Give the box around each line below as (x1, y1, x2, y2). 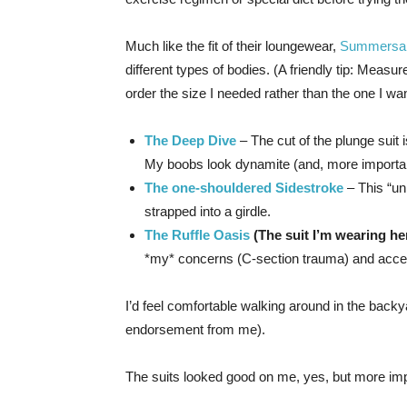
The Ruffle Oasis (144, 226, 250, 243)
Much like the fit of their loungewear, (125, 37, 340, 54)
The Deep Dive (144, 132, 236, 148)
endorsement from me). (125, 321, 269, 337)
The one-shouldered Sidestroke (144, 179, 343, 195)
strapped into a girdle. (144, 203, 274, 219)
